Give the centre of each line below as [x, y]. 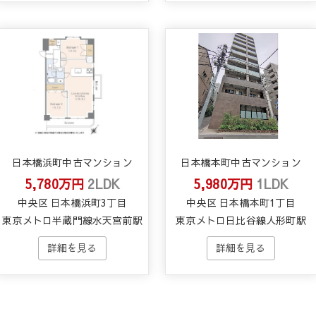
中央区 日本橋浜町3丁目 [72, 203]
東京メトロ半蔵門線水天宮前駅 [72, 220]
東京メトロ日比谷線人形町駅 [241, 220]
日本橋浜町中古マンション [72, 163]
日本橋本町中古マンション [241, 163]
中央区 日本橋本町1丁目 [241, 203]
